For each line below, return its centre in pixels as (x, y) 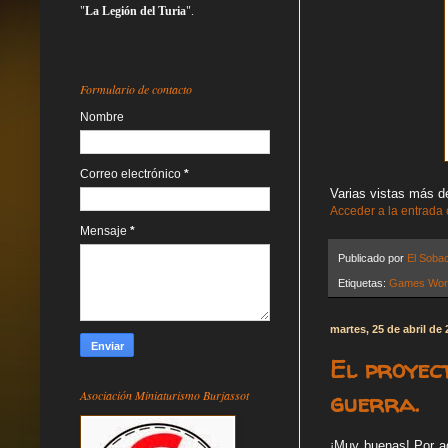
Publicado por (372, 258)
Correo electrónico (132, 173)
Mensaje (105, 230)
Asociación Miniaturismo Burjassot (164, 394)
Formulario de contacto (136, 88)
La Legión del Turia (135, 10)
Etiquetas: (363, 282)
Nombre (102, 116)
